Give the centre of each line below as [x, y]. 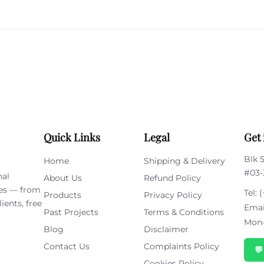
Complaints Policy [181, 246]
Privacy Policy [173, 195]
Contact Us [67, 246]
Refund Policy [172, 178]
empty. [161, 62]
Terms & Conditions [184, 212]
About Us [63, 178]
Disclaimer [166, 229]
